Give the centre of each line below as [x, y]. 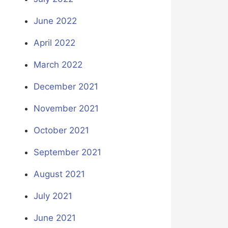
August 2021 [59, 174]
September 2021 [67, 152]
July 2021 [53, 196]
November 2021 [66, 109]
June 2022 [55, 21]
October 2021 [61, 131]
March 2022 [58, 65]
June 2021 [54, 218]
